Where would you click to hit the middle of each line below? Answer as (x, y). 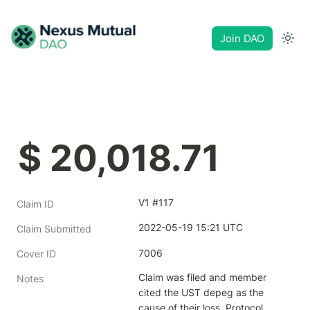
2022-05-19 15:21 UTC (191, 227)
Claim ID (35, 204)
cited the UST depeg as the (201, 292)
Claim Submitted (54, 229)
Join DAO (242, 38)
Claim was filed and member (202, 277)
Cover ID (36, 254)
